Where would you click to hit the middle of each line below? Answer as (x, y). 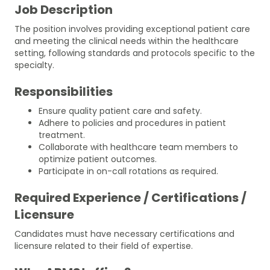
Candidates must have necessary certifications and (124, 234)
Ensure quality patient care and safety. (120, 111)
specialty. (34, 65)
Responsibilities (64, 91)
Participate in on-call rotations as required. (128, 171)
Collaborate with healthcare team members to (138, 147)
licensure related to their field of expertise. (104, 246)
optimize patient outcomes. (98, 159)
